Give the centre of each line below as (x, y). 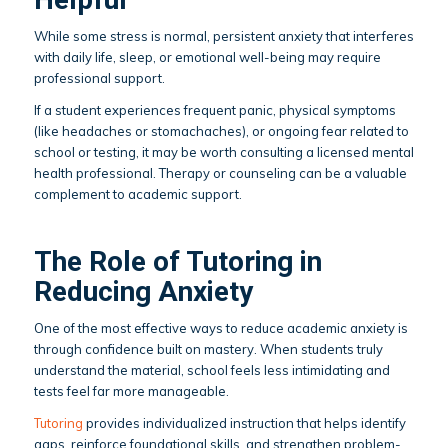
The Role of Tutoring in (177, 262)
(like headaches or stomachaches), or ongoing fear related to (221, 131)
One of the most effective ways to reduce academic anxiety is (220, 328)
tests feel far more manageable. (131, 391)
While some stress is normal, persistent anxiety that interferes (223, 36)
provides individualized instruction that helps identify (244, 423)
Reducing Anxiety (143, 292)
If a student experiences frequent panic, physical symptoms (214, 110)
